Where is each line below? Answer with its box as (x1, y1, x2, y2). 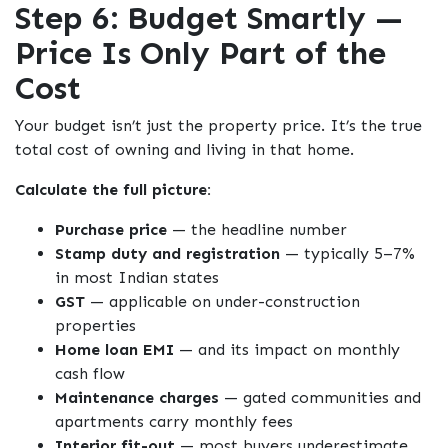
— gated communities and (219, 388, 421, 408)
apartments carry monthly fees (55, 412, 293, 432)
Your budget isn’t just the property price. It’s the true (15, 116, 422, 136)
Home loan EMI (55, 340, 174, 360)
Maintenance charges (55, 388, 219, 408)
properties (55, 316, 136, 336)
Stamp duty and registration (55, 244, 280, 264)
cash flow (55, 364, 125, 384)
